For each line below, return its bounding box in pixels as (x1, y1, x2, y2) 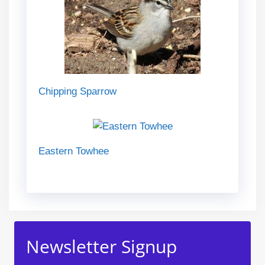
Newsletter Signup (26, 234, 177, 259)
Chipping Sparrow (38, 86, 117, 98)
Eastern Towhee (38, 146, 109, 157)
